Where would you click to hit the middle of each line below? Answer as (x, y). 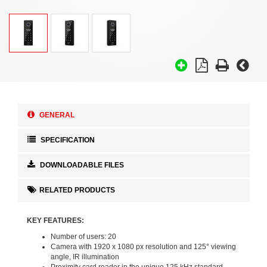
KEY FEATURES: (55, 221)
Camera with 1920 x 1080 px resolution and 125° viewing (143, 247)
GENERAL (56, 115)
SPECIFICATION (67, 140)
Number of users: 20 (83, 237)
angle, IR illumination (85, 257)
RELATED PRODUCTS (77, 190)
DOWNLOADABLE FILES (81, 165)
